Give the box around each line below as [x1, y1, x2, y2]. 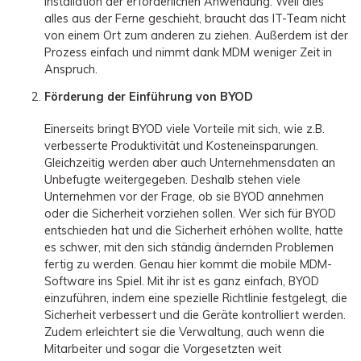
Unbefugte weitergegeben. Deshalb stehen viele [44, 172, 301, 188]
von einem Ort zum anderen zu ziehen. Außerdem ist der [44, 28, 348, 44]
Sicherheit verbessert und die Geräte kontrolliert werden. [44, 308, 346, 323]
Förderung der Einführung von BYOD [44, 89, 253, 105]
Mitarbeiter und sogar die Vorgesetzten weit [44, 342, 281, 357]
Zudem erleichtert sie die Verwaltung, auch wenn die [44, 325, 325, 340]
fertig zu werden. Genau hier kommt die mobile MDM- [44, 257, 332, 272]
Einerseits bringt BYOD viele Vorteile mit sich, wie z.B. [44, 122, 325, 137]
